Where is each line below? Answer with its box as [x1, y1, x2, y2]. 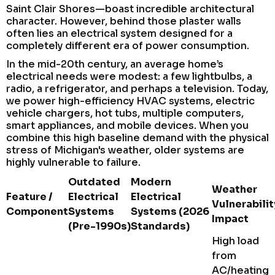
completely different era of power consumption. [6, 39, 249, 52]
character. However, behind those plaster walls [6, 14, 241, 28]
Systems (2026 [131, 204, 209, 218]
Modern [131, 175, 171, 188]
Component [6, 204, 68, 218]
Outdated [68, 175, 120, 188]
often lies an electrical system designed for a [6, 26, 233, 40]
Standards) [131, 219, 190, 233]
